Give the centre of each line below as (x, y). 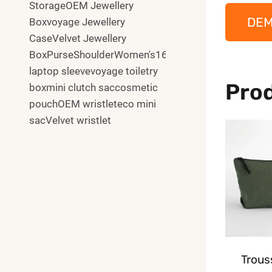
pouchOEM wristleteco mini (93, 104)
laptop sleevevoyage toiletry (93, 71)
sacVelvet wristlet (70, 120)
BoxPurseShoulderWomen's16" (100, 54)
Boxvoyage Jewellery (77, 22)
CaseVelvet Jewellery (78, 38)
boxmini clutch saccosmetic (93, 87)
